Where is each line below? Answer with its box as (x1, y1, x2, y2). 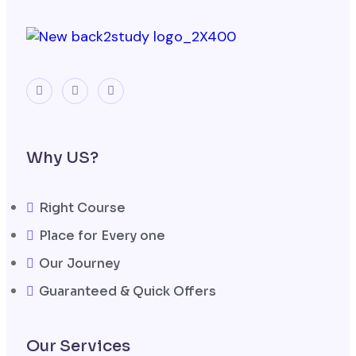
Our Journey (39, 254, 120, 272)
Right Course (39, 199, 126, 216)
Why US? (26, 147, 99, 168)
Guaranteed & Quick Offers (39, 282, 216, 300)
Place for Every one (39, 226, 165, 244)
